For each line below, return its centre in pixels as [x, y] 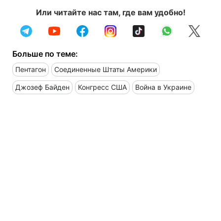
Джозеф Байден [42, 87]
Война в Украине [163, 87]
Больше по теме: [45, 54]
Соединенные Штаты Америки [106, 69]
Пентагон [31, 69]
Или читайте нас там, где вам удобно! [110, 12]
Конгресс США [102, 87]
